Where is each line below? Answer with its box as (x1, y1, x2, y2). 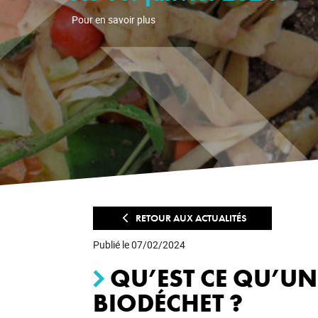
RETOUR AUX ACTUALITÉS (135, 212, 246, 224)
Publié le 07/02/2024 (92, 238, 185, 251)
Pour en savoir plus (71, 12, 155, 26)
